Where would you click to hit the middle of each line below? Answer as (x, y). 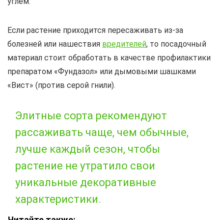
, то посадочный (176, 44)
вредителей (124, 44)
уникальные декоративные (86, 183)
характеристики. (58, 199)
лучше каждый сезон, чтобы (88, 149)
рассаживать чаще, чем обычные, (102, 133)
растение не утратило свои (85, 166)
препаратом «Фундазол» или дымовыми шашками (102, 72)
